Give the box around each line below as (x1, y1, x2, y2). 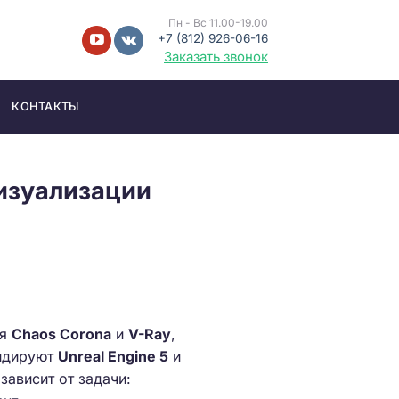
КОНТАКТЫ (12, 100, 79, 113)
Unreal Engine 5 (58, 346, 168, 365)
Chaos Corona (12, 324, 111, 343)
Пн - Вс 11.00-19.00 (168, 15, 268, 29)
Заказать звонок (164, 47, 268, 65)
